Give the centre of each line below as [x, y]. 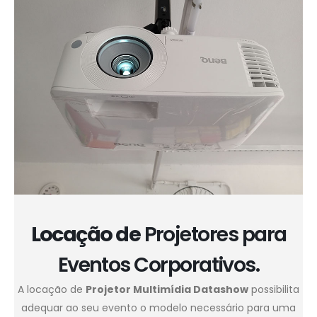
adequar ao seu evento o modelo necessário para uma [158, 307]
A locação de [52, 289]
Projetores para [213, 234]
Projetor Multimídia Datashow [167, 289]
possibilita [274, 289]
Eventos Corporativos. [158, 264]
